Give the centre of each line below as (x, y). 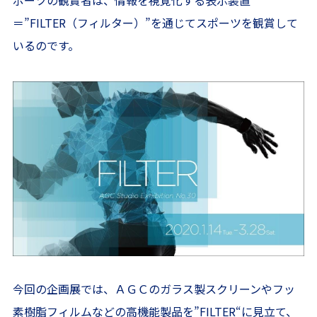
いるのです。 (46, 45)
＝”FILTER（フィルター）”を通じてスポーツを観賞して (155, 23)
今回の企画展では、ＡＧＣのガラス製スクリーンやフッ (154, 289)
